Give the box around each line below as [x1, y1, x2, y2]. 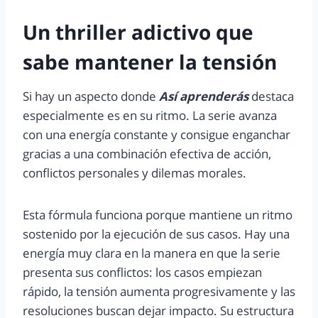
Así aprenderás [159, 87, 248, 104]
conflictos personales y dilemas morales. [23, 164, 246, 181]
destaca [251, 87, 294, 104]
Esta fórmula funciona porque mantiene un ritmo [23, 206, 292, 223]
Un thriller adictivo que [23, 18, 253, 45]
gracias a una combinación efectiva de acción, [23, 145, 271, 162]
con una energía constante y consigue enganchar [23, 126, 290, 143]
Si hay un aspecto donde [23, 87, 159, 104]
